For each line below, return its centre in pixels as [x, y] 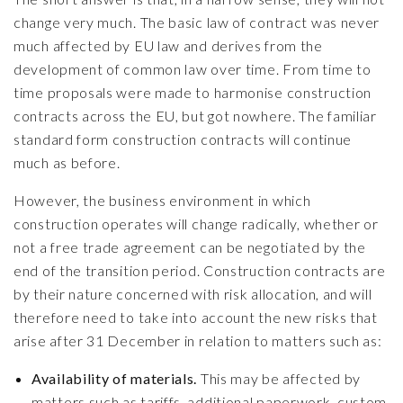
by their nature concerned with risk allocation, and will [193, 294]
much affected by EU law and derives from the [168, 45]
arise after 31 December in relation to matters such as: [198, 340]
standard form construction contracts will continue [183, 139]
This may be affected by [279, 378]
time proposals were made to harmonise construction [193, 92]
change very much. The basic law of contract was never [197, 22]
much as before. [67, 162]
